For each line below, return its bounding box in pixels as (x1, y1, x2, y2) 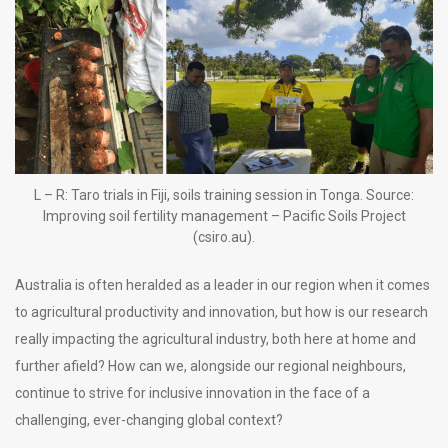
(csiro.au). (193, 229, 255, 246)
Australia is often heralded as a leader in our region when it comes (15, 277, 430, 294)
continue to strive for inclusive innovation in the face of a (15, 385, 370, 402)
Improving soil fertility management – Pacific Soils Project (42, 208, 406, 225)
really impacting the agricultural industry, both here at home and (15, 331, 416, 348)
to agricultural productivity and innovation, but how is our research (15, 304, 428, 321)
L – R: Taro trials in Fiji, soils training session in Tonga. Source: (34, 187, 414, 204)
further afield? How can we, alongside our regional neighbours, (15, 358, 406, 375)
